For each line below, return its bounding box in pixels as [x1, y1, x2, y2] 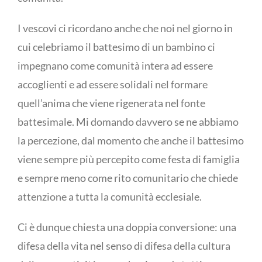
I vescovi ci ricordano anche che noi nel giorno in [18, 22, 233, 35]
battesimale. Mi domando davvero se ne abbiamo [18, 115, 239, 128]
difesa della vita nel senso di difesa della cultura [18, 239, 230, 252]
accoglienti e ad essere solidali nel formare [18, 78, 208, 91]
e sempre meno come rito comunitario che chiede [18, 171, 238, 184]
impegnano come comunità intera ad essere [18, 59, 213, 72]
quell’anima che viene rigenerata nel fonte [18, 96, 205, 109]
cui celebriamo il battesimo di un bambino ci [18, 40, 215, 53]
